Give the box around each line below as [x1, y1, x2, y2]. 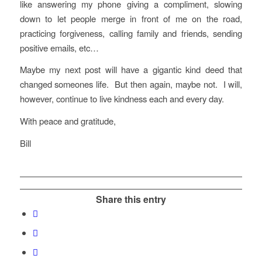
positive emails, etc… [19, 41, 99, 54]
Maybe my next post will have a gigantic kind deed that [19, 63, 243, 76]
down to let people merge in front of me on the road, [19, 12, 243, 25]
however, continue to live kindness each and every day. [19, 92, 224, 105]
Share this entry [95, 192, 166, 206]
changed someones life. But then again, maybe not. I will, [19, 78, 243, 91]
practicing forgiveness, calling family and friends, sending [19, 26, 243, 39]
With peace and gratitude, [19, 115, 116, 127]
